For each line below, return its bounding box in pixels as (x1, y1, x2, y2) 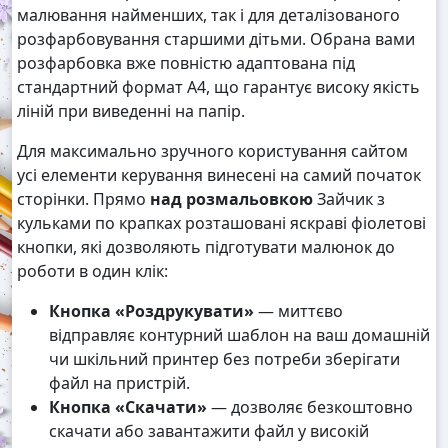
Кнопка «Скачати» (49, 396, 207, 419)
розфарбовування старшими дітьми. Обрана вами (17, 28, 415, 51)
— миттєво (254, 300, 343, 323)
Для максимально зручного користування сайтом (17, 140, 408, 163)
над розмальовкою (150, 188, 313, 211)
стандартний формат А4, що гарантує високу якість (17, 76, 420, 99)
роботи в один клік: (17, 260, 168, 283)
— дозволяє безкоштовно (207, 396, 413, 419)
